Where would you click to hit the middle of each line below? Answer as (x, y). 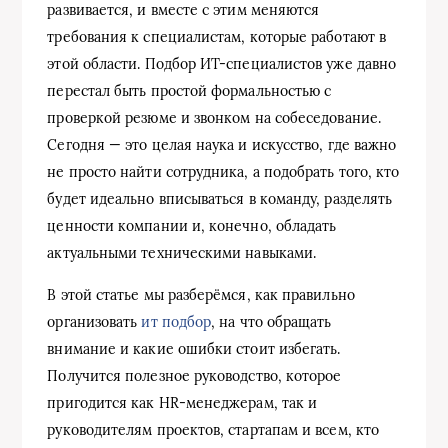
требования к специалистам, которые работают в (217, 36)
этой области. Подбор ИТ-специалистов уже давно (222, 63)
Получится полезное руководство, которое (194, 375)
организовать (94, 321)
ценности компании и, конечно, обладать (192, 225)
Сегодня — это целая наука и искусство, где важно (222, 144)
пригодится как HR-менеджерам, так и (182, 402)
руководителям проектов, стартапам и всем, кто (213, 429)
